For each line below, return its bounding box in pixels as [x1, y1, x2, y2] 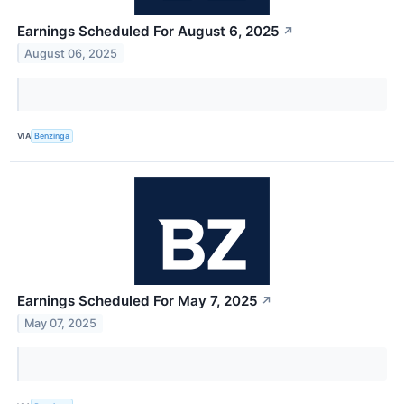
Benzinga [34, 131, 70, 142]
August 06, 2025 [24, 46, 118, 60]
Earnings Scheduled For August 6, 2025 [17, 22, 280, 40]
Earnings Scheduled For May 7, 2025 [17, 292, 258, 310]
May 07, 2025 [24, 316, 97, 330]
